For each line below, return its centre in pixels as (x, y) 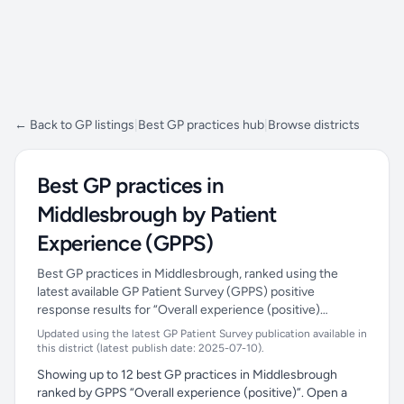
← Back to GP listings (74, 125)
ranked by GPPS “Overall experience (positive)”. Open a (192, 393)
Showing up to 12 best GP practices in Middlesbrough (187, 375)
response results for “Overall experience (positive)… (183, 310)
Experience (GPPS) (125, 243)
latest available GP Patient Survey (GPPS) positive (176, 292)
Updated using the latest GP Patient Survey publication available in (202, 334)
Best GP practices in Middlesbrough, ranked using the (188, 274)
